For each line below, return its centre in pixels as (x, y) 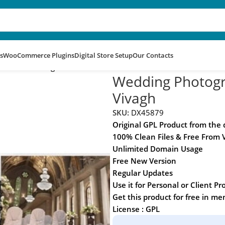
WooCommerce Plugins (39, 55)
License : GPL (136, 209)
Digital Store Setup (103, 55)
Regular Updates (142, 173)
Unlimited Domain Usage (157, 148)
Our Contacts (153, 55)
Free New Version (144, 160)
